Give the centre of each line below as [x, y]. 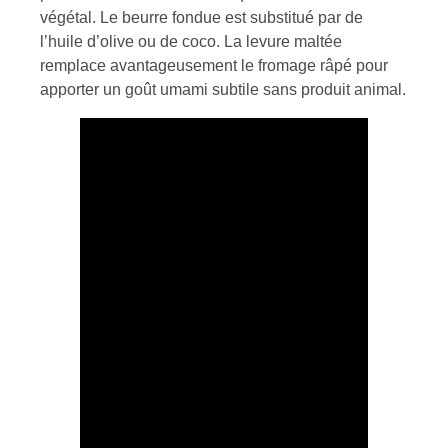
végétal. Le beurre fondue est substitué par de [201, 17]
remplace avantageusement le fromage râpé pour [214, 65]
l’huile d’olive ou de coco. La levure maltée [191, 41]
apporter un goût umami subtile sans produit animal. [223, 89]
